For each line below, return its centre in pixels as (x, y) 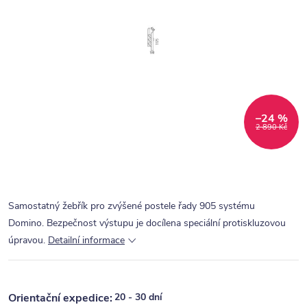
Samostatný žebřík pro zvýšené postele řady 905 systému (132, 206)
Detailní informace (86, 240)
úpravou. (27, 240)
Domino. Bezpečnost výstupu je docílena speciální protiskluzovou (147, 223)
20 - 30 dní (138, 297)
